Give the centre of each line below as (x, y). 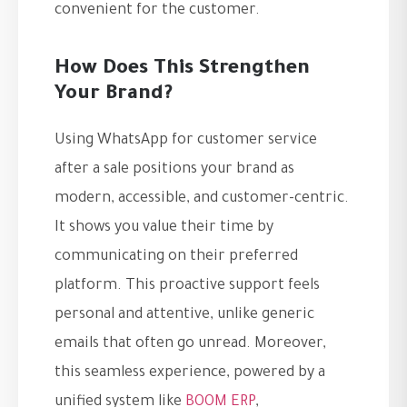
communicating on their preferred (176, 258)
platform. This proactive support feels (187, 287)
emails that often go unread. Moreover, (190, 345)
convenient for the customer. (157, 11)
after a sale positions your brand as (174, 170)
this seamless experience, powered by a (190, 374)
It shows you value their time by (164, 228)
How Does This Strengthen (182, 70)
